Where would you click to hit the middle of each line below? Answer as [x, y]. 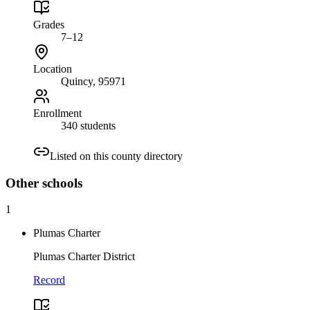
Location [53, 69]
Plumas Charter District [84, 257]
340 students [88, 125]
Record [49, 280]
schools [61, 183]
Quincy [77, 81]
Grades [49, 24]
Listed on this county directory [116, 156]
